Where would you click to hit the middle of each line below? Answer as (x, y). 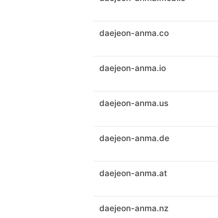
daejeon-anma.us (134, 103)
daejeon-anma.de (134, 138)
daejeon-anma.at (133, 173)
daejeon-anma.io (133, 68)
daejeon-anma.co (134, 33)
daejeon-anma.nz (134, 208)
